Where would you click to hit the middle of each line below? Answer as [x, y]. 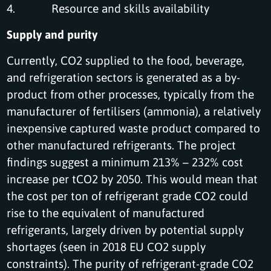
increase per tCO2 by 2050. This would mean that [132, 178]
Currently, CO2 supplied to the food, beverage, [126, 60]
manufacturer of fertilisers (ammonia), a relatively [134, 111]
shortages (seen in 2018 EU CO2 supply [106, 246]
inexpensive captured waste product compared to [134, 128]
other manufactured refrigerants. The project [122, 145]
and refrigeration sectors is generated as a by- [124, 77]
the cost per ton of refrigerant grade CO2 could [128, 195]
